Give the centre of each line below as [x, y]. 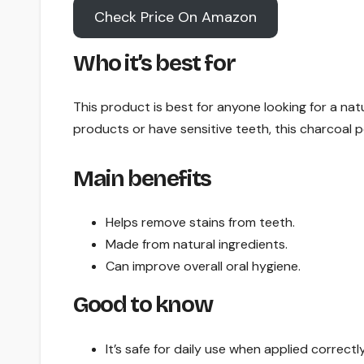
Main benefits [142, 178]
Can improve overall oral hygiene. [203, 266]
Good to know [143, 305]
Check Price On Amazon [175, 17]
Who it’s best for [154, 63]
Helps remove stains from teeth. [200, 223]
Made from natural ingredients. [197, 245]
